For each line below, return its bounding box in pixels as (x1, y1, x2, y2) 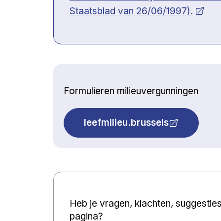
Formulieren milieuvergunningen (64, 85, 198, 97)
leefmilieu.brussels (84, 117, 169, 129)
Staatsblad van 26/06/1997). (70, 5, 193, 17)
